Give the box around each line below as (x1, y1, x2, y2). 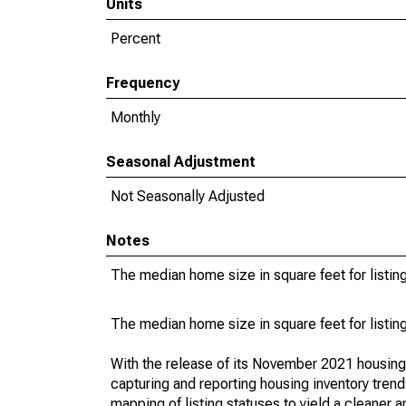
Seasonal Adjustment (106, 153, 256, 170)
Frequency (106, 74, 179, 92)
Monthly (111, 109, 160, 126)
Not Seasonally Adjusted (111, 188, 265, 205)
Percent (111, 30, 160, 47)
